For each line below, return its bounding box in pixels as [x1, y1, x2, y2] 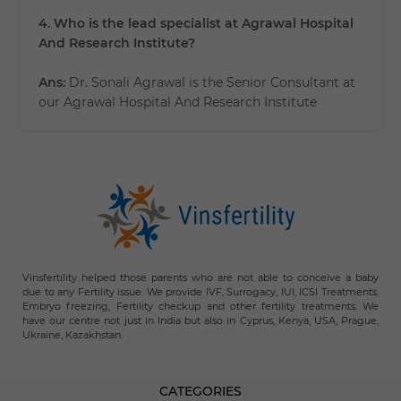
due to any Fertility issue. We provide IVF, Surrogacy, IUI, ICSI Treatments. [22, 286, 379, 298]
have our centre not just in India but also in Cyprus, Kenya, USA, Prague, [22, 314, 379, 327]
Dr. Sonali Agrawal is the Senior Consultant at [64, 74, 355, 90]
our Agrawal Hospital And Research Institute [38, 94, 317, 110]
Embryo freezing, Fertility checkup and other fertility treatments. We [22, 300, 379, 312]
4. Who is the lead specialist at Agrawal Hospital [38, 15, 354, 31]
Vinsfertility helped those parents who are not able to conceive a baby [22, 271, 379, 284]
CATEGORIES [159, 383, 242, 399]
